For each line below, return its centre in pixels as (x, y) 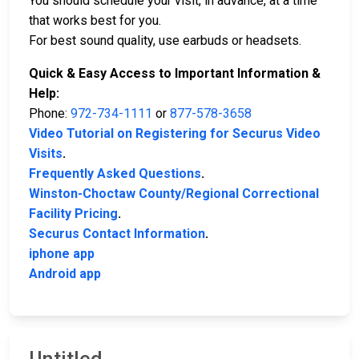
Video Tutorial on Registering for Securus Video (175, 134)
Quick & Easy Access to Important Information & (175, 74)
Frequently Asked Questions (115, 174)
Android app (65, 274)
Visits (46, 154)
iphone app (62, 254)
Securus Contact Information (117, 234)
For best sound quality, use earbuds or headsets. (165, 41)
